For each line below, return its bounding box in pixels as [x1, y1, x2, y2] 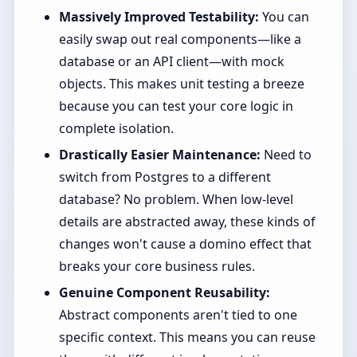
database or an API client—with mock [58, 53, 284, 71]
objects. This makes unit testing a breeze [58, 75, 304, 93]
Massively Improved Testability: [58, 8, 259, 26]
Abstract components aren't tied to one [58, 306, 297, 324]
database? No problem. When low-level [58, 190, 293, 209]
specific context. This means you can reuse [58, 328, 316, 347]
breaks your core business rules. [58, 257, 255, 276]
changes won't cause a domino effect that [58, 235, 312, 253]
